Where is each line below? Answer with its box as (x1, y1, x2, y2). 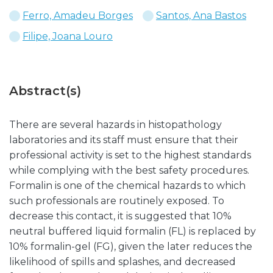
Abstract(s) (9, 83, 81, 98)
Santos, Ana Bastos (156, 10, 246, 21)
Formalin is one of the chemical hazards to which (9, 180, 246, 191)
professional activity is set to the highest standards (9, 149, 251, 161)
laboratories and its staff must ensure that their (9, 134, 238, 146)
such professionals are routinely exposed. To (9, 195, 224, 207)
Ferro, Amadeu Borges (23, 10, 133, 21)
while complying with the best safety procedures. (9, 165, 249, 176)
